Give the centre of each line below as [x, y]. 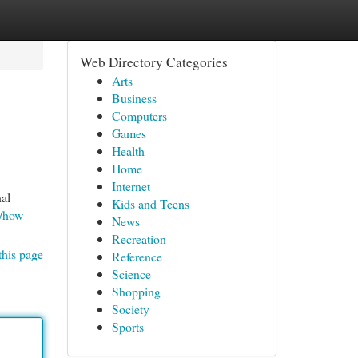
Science [131, 274]
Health [128, 151]
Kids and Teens [150, 203]
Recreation [139, 239]
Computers [139, 115]
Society [130, 309]
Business [134, 98]
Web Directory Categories [153, 62]
